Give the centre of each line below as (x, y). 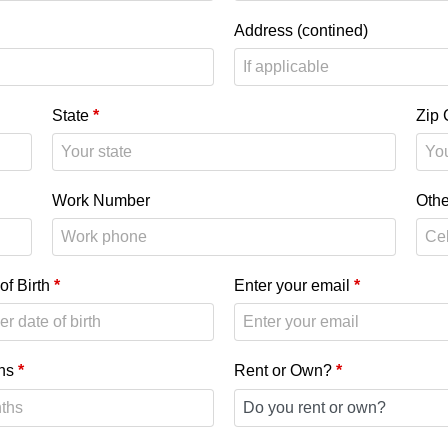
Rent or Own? (285, 371)
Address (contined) (301, 30)
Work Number (101, 200)
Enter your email (294, 286)
